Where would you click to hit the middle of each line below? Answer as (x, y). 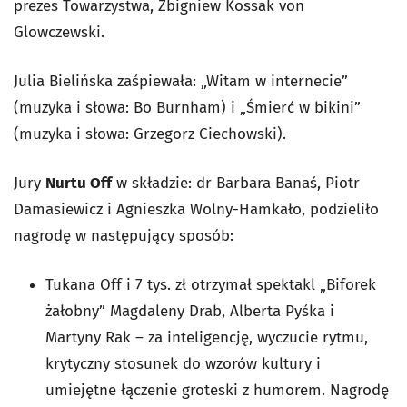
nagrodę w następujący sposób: (124, 236)
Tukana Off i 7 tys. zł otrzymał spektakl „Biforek (211, 285)
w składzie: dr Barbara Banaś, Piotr (236, 184)
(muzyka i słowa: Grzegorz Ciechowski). (150, 134)
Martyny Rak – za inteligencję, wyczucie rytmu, (207, 338)
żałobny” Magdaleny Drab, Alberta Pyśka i (190, 312)
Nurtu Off (79, 184)
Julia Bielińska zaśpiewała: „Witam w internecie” (181, 82)
